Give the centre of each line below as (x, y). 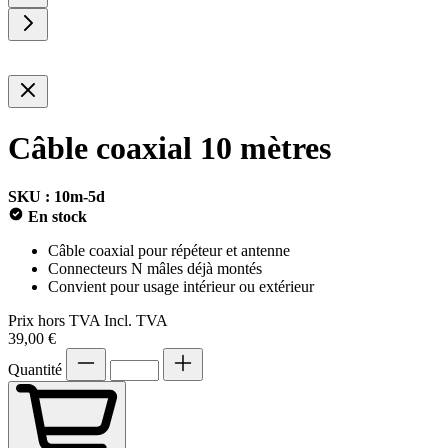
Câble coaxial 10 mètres (169, 147)
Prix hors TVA (54, 320)
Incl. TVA (136, 320)
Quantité (37, 369)
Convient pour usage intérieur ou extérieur (181, 286)
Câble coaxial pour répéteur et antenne (169, 250)
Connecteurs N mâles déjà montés (155, 268)
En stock (57, 216)
